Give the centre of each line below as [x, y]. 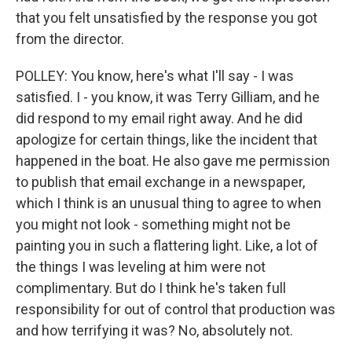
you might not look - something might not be [153, 224]
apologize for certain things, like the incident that [167, 139]
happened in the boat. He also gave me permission [173, 161]
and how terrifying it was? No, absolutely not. [154, 330]
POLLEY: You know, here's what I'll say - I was [155, 76]
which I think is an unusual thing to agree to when [169, 203]
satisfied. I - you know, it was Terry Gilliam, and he [168, 97]
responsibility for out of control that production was [176, 309]
